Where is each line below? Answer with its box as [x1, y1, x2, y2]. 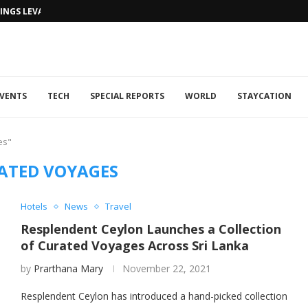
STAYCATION [237, 90, 291, 102]
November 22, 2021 [122, 262, 211, 275]
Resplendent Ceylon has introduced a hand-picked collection [20, 289, 287, 302]
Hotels [20, 200, 47, 212]
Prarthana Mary [33, 262, 103, 275]
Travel [104, 200, 131, 212]
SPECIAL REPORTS [90, 90, 164, 102]
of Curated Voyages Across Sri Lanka [20, 237, 249, 254]
